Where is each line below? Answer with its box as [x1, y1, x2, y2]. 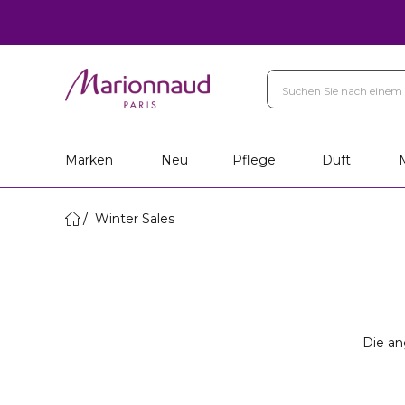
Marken [65, 152, 113, 168]
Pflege [232, 152, 277, 168]
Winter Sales [91, 211, 174, 227]
